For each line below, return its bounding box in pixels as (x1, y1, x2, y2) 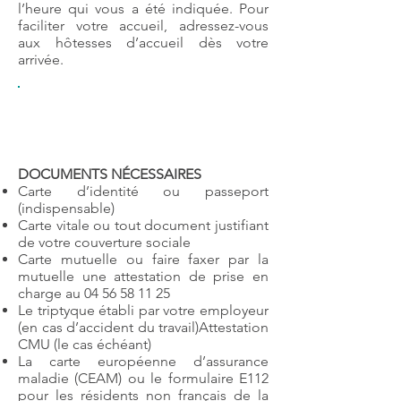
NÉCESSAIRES (111, 166, 201, 183)
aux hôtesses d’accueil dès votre (18, 34, 269, 51)
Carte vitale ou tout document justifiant (18, 217, 269, 234)
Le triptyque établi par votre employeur (18, 302, 269, 319)
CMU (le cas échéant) (18, 336, 151, 353)
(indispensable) (18, 200, 115, 217)
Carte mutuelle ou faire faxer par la (18, 251, 269, 268)
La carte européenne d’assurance (18, 353, 269, 370)
